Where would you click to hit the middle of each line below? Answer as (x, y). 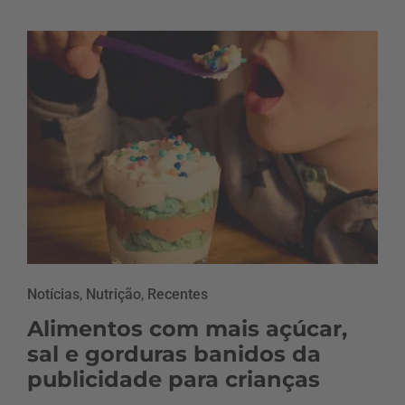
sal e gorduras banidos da (174, 354)
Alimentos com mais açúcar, (187, 329)
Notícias (53, 295)
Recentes (178, 295)
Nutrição (113, 295)
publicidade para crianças (174, 380)
